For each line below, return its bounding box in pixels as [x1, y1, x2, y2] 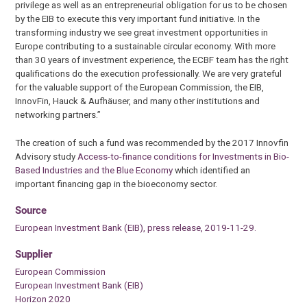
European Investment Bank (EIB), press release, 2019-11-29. [15, 221, 257, 233]
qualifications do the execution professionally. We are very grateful [15, 68, 282, 79]
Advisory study [15, 150, 78, 162]
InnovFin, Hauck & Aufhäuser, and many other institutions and [15, 95, 260, 107]
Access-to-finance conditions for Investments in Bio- [77, 150, 290, 162]
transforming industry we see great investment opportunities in [15, 27, 269, 38]
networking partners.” [15, 109, 101, 121]
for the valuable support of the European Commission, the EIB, [15, 82, 265, 93]
